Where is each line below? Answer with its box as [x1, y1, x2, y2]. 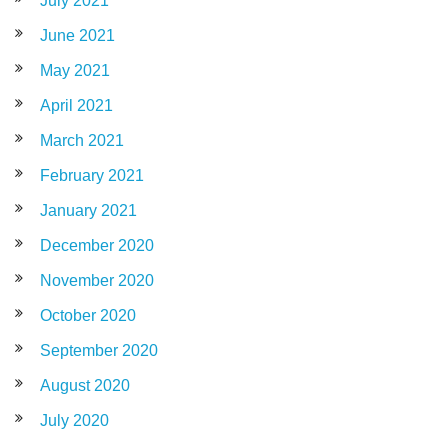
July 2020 [40, 411, 109, 429]
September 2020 [40, 341, 158, 359]
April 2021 [40, 96, 113, 114]
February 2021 [40, 166, 144, 184]
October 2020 [40, 306, 136, 324]
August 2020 [40, 376, 130, 394]
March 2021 [40, 131, 124, 149]
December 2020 [40, 236, 154, 254]
